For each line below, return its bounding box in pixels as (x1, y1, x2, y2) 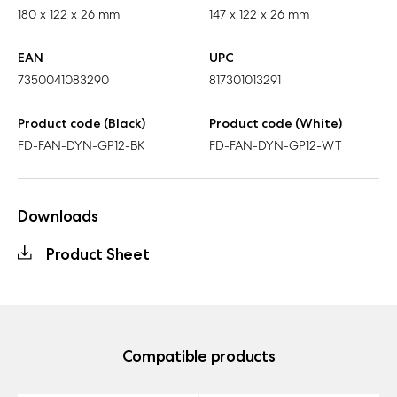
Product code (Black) (18, 114, 145, 131)
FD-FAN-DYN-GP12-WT (209, 136, 341, 153)
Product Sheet (46, 243, 150, 264)
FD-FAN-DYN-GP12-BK (18, 136, 145, 153)
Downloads (18, 205, 98, 226)
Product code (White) (209, 114, 342, 131)
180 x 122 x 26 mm (18, 5, 120, 22)
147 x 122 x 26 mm (209, 5, 309, 22)
